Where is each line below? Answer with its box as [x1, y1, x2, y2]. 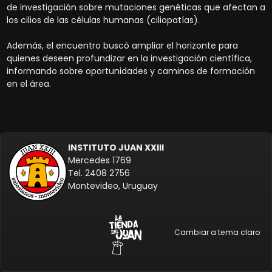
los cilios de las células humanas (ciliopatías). [6, 14, 202, 27]
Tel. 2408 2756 [67, 167, 130, 179]
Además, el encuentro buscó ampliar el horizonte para [6, 39, 238, 52]
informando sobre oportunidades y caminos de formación [6, 65, 255, 78]
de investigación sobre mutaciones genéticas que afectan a [6, 1, 265, 14]
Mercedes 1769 [67, 154, 131, 166]
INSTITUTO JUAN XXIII [67, 141, 164, 154]
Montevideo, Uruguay [67, 180, 158, 192]
